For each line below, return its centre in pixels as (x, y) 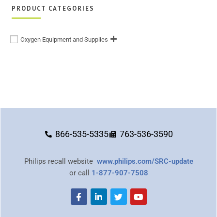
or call (80, 173)
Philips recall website (60, 162)
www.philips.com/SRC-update (145, 162)
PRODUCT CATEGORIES (53, 9)
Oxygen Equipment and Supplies (64, 40)
